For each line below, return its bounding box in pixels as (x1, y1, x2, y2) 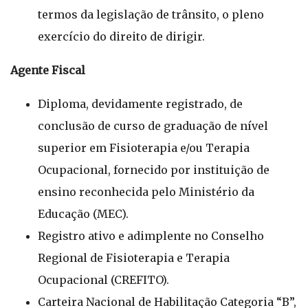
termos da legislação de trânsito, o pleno (38, 8, 264, 21)
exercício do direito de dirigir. (38, 30, 205, 43)
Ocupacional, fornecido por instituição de (38, 163, 269, 177)
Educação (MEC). (38, 207, 129, 221)
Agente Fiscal (10, 63, 85, 77)
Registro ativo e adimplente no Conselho (38, 229, 264, 243)
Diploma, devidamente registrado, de (38, 97, 243, 111)
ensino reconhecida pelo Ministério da (38, 185, 254, 199)
